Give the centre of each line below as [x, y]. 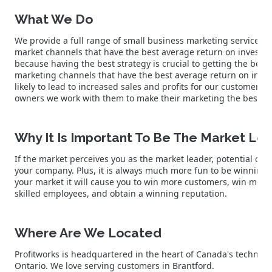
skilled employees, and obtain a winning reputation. [122, 193]
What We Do [54, 19]
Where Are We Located [88, 233]
